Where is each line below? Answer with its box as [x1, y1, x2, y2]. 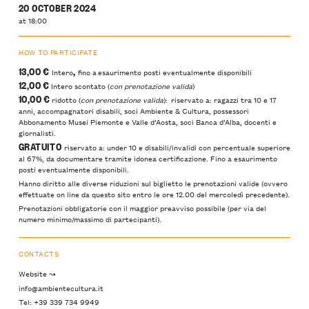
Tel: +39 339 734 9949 [19, 295, 99, 308]
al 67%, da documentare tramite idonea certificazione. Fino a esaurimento [19, 151, 277, 164]
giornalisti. [19, 126, 56, 139]
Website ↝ [19, 267, 55, 280]
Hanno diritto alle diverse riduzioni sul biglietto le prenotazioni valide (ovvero [19, 176, 288, 189]
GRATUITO [19, 138, 64, 153]
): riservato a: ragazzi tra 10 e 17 [163, 93, 277, 106]
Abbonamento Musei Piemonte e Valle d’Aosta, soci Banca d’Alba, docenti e [19, 115, 277, 128]
